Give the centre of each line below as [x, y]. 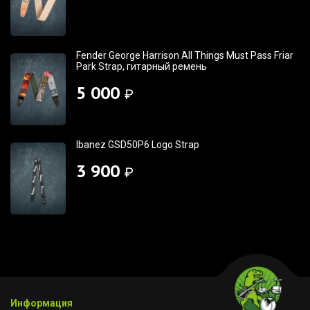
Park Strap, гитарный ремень [142, 67]
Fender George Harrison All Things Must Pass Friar [185, 56]
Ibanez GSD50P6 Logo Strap [138, 145]
